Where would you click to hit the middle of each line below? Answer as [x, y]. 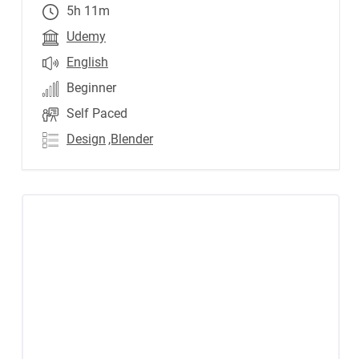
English [87, 62]
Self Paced [97, 113]
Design [86, 139]
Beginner [91, 88]
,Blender [131, 139]
